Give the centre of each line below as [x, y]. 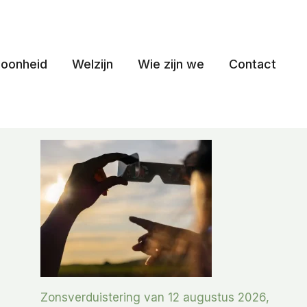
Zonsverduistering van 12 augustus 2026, [155, 298]
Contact [253, 64]
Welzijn [93, 64]
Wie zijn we [171, 64]
